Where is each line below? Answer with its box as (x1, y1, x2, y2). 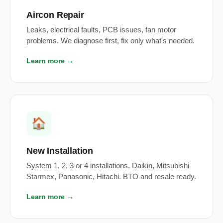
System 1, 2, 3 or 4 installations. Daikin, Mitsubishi (26, 162, 189, 170)
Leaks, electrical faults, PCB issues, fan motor (26, 26, 176, 34)
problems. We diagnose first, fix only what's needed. (26, 37, 195, 45)
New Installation (26, 145, 94, 156)
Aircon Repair (26, 9, 84, 20)
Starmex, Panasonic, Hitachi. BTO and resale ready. (26, 173, 196, 181)
